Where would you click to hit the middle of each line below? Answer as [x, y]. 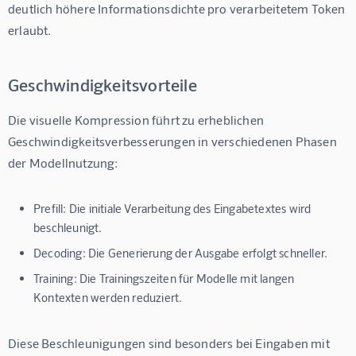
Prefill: [50, 209]
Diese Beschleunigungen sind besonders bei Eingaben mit [170, 343]
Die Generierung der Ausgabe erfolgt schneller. [207, 253]
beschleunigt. [68, 228]
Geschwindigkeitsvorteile [103, 85]
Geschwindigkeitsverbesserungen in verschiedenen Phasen [174, 141]
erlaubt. [30, 30]
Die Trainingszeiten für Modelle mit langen [186, 279]
